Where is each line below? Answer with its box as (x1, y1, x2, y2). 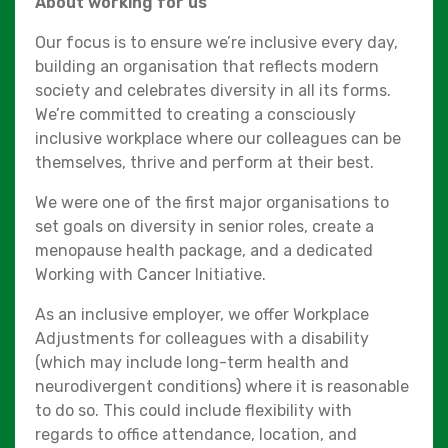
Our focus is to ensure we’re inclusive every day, (35, 32, 398, 52)
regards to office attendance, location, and (35, 424, 357, 444)
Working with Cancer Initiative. (35, 264, 266, 284)
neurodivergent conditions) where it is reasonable (35, 376, 409, 396)
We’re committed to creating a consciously (35, 104, 356, 124)
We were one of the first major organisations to (35, 192, 389, 212)
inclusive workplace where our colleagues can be (35, 128, 401, 148)
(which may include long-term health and (35, 352, 349, 372)
